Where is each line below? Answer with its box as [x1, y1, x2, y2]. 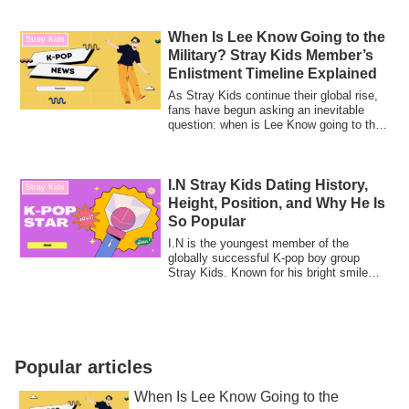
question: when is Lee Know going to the [167, 118, 382, 132]
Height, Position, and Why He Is [167, 194, 385, 211]
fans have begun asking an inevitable [167, 103, 364, 118]
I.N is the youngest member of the [167, 236, 349, 251]
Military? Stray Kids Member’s [167, 47, 373, 64]
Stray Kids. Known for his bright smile [167, 266, 368, 280]
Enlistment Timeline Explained [167, 66, 377, 82]
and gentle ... [167, 280, 237, 295]
